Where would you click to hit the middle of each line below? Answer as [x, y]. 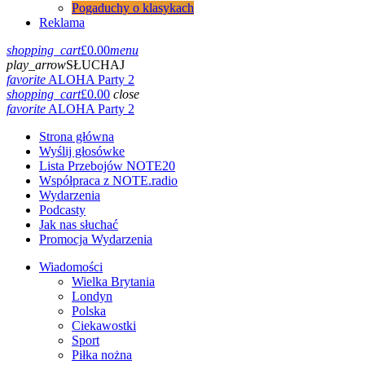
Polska [89, 311]
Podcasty [62, 210]
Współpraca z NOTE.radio [108, 181]
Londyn [92, 297]
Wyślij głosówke [82, 152]
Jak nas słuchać [79, 225]
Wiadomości [71, 267]
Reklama [62, 23]
